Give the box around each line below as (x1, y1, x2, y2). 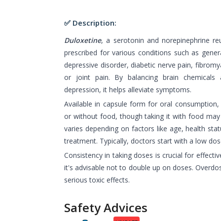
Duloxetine (64, 35, 101, 45)
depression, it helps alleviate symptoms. (64, 84, 191, 94)
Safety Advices (64, 199, 147, 216)
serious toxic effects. (64, 175, 130, 184)
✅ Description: (64, 17, 116, 28)
